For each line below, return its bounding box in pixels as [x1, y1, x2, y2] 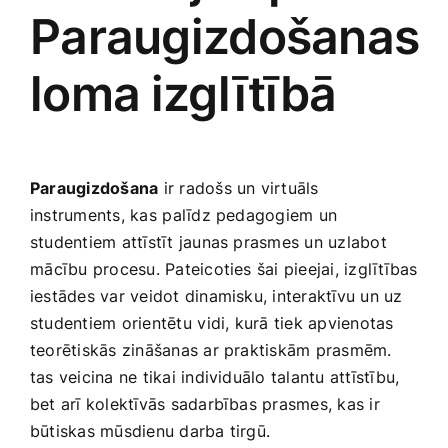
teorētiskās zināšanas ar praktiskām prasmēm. [30, 339, 392, 360]
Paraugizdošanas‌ [30, 7, 420, 67]
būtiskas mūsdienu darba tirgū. [30, 420, 271, 441]
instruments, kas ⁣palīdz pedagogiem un [30, 204, 338, 225]
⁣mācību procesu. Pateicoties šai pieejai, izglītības [30, 258, 418, 279]
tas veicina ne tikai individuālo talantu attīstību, [30, 366, 400, 387]
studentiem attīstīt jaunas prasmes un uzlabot [30, 231, 387, 252]
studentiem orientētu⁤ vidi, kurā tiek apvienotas [30, 312, 394, 333]
